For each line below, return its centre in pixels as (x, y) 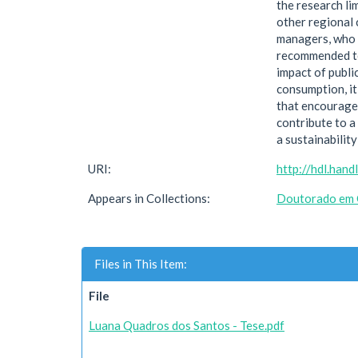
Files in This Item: (141, 264)
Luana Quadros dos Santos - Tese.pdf (187, 325)
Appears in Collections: (149, 198)
